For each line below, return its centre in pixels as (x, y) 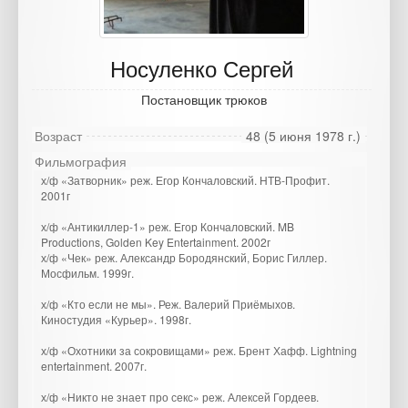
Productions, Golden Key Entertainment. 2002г (156, 242)
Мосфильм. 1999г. (87, 273)
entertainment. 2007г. (94, 366)
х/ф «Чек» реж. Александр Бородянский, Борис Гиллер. (184, 257)
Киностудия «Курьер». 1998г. (116, 319)
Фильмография (81, 161)
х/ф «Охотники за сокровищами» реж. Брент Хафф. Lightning (199, 350)
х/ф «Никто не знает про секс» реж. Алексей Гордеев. (180, 397)
